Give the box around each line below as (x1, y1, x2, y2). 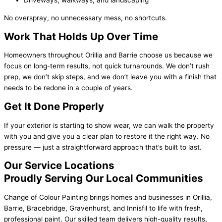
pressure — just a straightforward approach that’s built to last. (4, 143, 202, 151)
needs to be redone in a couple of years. (4, 84, 133, 92)
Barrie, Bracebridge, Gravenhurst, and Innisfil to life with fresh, (4, 204, 203, 213)
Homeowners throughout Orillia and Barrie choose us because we (4, 51, 213, 59)
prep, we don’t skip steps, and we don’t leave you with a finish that (4, 73, 217, 81)
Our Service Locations (4, 159, 114, 172)
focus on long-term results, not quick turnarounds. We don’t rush (4, 62, 210, 70)
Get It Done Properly (4, 100, 104, 113)
